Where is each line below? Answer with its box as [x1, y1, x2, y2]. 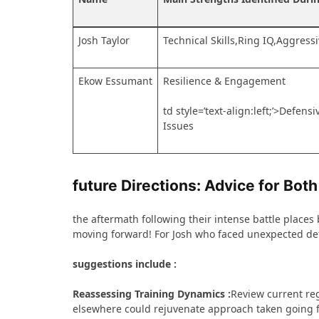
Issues [163, 119, 194, 133]
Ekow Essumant [78, 74, 152, 88]
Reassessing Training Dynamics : [73, 287, 231, 301]
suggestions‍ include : [73, 257, 177, 271]
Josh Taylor [78, 33, 130, 48]
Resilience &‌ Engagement [163, 74, 286, 88]
